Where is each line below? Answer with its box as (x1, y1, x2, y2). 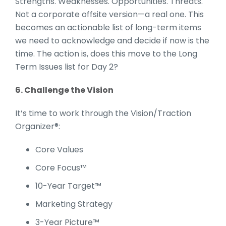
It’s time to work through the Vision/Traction (15, 107, 191, 119)
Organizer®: (15, 120, 60, 132)
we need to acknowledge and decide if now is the (15, 34, 209, 46)
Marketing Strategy (35, 198, 112, 210)
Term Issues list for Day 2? (15, 61, 120, 73)
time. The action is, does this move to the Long (15, 47, 197, 60)
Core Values (35, 143, 83, 155)
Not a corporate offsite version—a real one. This (15, 8, 204, 20)
